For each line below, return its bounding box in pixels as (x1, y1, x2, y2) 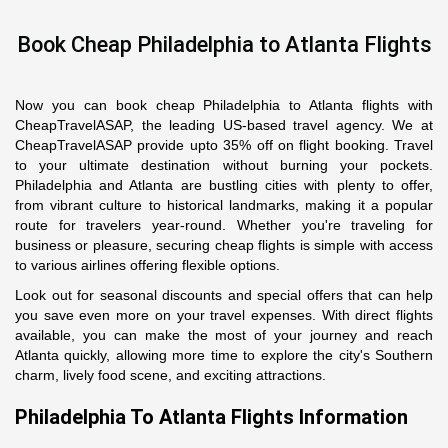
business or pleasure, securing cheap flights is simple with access (15, 237, 433, 253)
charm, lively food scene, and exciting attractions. (15, 367, 326, 383)
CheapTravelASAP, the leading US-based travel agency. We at (15, 117, 433, 133)
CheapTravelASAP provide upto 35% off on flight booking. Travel (15, 137, 433, 153)
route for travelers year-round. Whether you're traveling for (15, 217, 433, 233)
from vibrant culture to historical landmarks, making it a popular (15, 197, 433, 213)
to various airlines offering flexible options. (15, 257, 284, 273)
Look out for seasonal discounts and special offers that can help (15, 287, 433, 303)
